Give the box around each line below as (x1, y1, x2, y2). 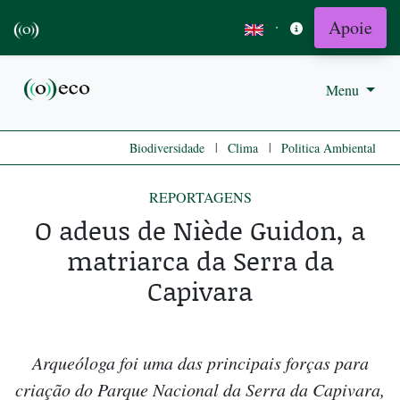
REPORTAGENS (148, 187, 252, 207)
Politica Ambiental (281, 139, 376, 157)
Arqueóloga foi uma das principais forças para (31, 351, 369, 375)
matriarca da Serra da (66, 242, 334, 279)
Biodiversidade (129, 139, 204, 157)
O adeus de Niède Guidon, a (35, 212, 365, 249)
